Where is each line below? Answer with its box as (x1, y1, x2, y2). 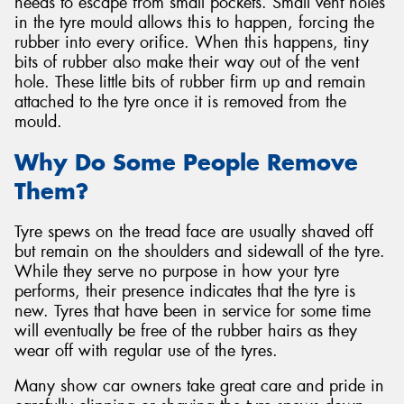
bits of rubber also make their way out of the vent (14, 51, 359, 74)
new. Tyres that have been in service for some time (14, 299, 371, 322)
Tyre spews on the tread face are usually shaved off (14, 220, 373, 243)
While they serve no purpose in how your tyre (14, 260, 339, 282)
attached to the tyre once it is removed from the (14, 91, 346, 114)
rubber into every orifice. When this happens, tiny (14, 32, 369, 54)
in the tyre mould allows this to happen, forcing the (14, 12, 374, 34)
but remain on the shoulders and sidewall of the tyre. (14, 240, 385, 262)
